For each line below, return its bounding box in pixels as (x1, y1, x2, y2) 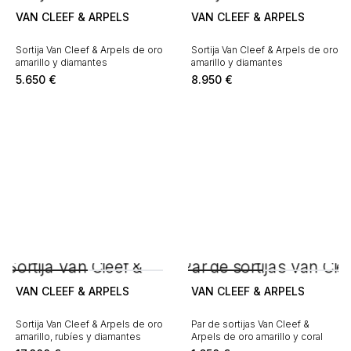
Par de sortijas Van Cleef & (191, 318, 309, 330)
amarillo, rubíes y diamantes (16, 331, 141, 342)
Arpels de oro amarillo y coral (191, 331, 323, 342)
